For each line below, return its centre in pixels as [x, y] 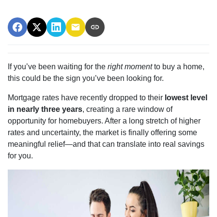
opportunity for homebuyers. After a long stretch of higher [104, 121]
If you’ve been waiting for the [58, 66]
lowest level [186, 97]
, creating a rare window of [127, 109]
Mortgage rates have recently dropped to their [86, 97]
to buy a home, [178, 66]
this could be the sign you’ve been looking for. [86, 78]
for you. [20, 155]
